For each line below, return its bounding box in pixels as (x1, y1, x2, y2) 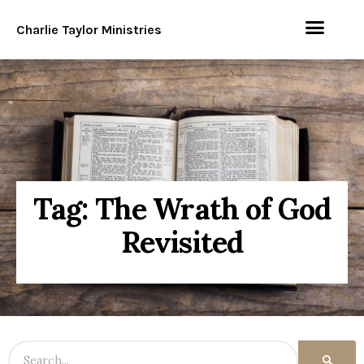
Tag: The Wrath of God (33, 189, 331, 227)
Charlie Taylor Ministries (16, 21, 162, 37)
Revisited (120, 223, 244, 261)
